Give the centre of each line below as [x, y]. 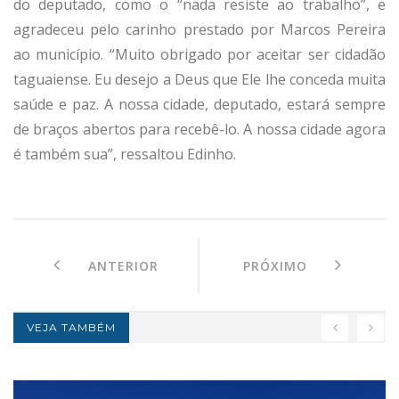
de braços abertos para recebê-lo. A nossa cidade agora [199, 129]
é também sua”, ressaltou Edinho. [125, 154]
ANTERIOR [109, 265]
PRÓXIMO [289, 265]
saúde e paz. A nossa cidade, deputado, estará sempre [199, 104]
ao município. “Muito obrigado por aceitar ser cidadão [199, 54]
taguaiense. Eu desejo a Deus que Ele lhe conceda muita [199, 79]
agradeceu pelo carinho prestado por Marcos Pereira [199, 29]
